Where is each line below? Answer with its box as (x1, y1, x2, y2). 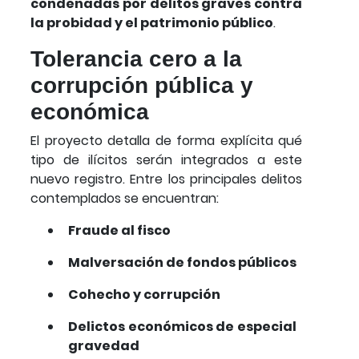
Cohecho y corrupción (68, 284, 220, 304)
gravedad (68, 336, 139, 355)
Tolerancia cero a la (30, 46, 242, 71)
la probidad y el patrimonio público (30, 13, 273, 32)
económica (30, 99, 149, 124)
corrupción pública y (30, 72, 253, 98)
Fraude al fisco (68, 220, 171, 240)
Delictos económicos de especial (68, 317, 296, 336)
